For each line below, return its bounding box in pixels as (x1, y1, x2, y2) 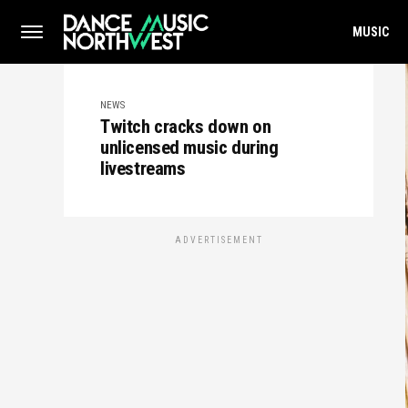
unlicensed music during (100, 137, 279, 158)
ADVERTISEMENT (174, 235, 263, 245)
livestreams (100, 158, 186, 179)
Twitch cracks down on (100, 116, 271, 138)
